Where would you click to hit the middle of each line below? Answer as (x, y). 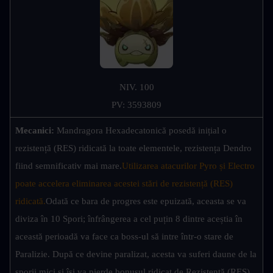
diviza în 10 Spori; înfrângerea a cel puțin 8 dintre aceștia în (129, 219)
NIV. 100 (136, 87)
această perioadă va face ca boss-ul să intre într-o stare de (124, 237)
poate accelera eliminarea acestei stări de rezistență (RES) (124, 184)
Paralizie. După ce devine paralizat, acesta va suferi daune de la (136, 254)
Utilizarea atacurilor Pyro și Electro (188, 166)
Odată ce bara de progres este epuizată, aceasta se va (146, 201)
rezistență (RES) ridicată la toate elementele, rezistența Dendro (133, 148)
